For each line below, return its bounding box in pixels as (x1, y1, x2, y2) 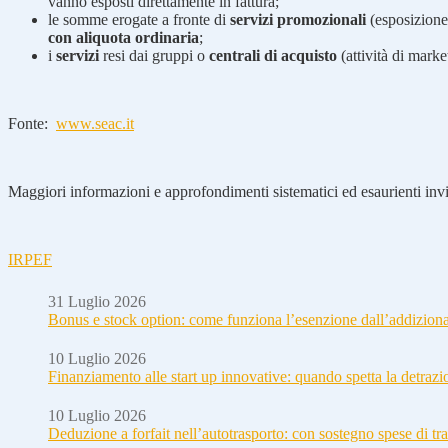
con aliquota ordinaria (48, 28, 199, 46)
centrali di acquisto (209, 46, 337, 64)
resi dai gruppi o (99, 46, 209, 64)
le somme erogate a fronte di (48, 10, 230, 28)
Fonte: (8, 114, 56, 132)
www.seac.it (56, 114, 134, 132)
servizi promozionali (230, 10, 366, 28)
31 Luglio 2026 (48, 292, 146, 310)
